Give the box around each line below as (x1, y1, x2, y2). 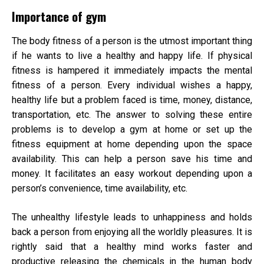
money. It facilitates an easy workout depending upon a (12, 168, 252, 180)
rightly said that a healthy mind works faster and (12, 241, 252, 253)
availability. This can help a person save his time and (12, 153, 252, 165)
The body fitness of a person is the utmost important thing (12, 35, 252, 47)
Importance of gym (12, 7, 106, 26)
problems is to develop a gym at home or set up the (12, 124, 252, 136)
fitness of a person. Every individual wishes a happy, (12, 80, 252, 91)
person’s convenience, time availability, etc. (12, 183, 187, 194)
